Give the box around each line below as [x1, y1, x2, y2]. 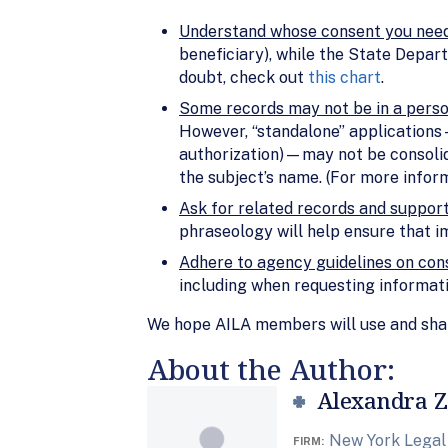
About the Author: [147, 349, 395, 388]
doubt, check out [179, 67, 308, 87]
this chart [308, 67, 381, 87]
